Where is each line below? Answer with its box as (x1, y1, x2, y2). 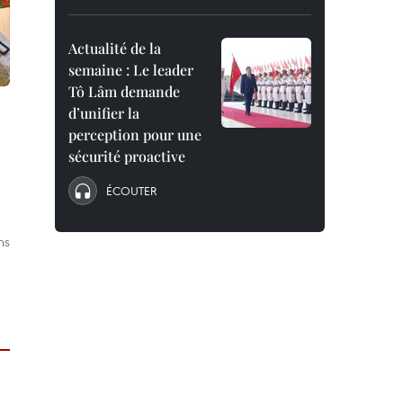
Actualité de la (68, 39, 161, 58)
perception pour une (68, 125, 201, 144)
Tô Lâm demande (68, 82, 180, 101)
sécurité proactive (68, 147, 185, 166)
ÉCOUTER (106, 183, 157, 199)
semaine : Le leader (68, 60, 193, 79)
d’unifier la (68, 103, 139, 122)
